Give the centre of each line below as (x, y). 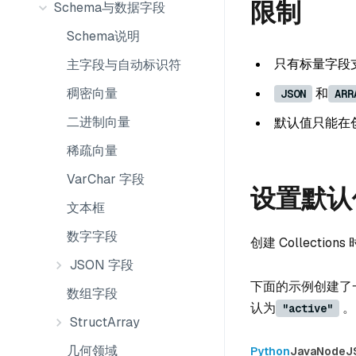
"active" (308, 309)
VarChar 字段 (106, 179)
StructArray (105, 322)
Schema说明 (103, 36)
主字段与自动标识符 (124, 65)
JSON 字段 (102, 265)
